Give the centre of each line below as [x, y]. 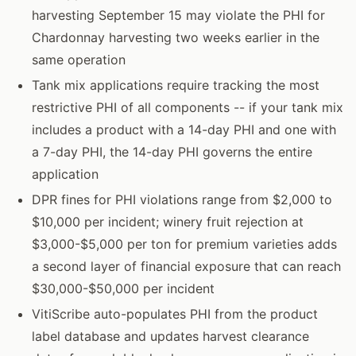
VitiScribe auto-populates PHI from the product [175, 313]
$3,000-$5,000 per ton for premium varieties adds [184, 244]
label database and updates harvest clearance [170, 336]
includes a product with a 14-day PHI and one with [184, 129]
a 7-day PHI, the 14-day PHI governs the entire [172, 151]
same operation [79, 59]
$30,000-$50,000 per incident [123, 288]
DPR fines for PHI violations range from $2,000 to [182, 199]
